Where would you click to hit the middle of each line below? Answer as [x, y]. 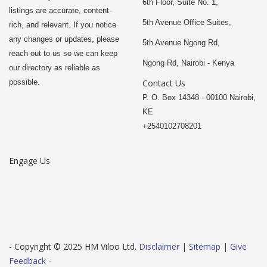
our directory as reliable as [55, 68]
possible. [24, 82]
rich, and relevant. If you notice [63, 25]
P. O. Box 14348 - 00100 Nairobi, [199, 97]
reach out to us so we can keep [63, 53]
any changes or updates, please [64, 39]
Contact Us [164, 83]
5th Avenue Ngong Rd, [181, 43]
